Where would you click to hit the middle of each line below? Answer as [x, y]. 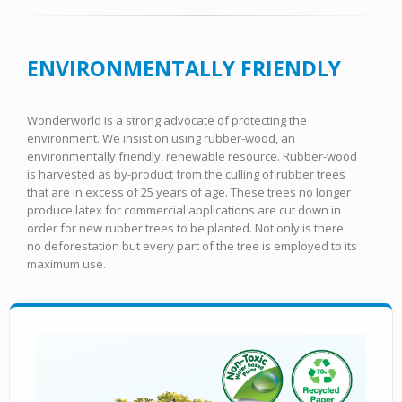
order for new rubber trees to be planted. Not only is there [185, 227]
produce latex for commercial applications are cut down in [184, 210]
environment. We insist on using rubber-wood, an [161, 138]
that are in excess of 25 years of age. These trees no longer [189, 192]
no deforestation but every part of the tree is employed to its [192, 245]
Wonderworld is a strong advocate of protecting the [167, 120]
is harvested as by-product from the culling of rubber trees [186, 174]
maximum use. [66, 263]
